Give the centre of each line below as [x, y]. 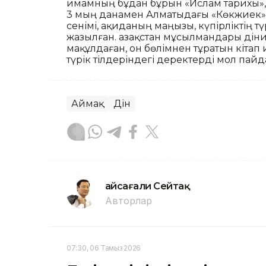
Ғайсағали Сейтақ [148, 186]
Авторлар [129, 201]
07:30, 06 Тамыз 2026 [104, 248]
